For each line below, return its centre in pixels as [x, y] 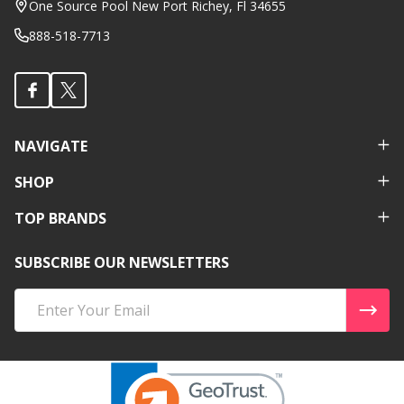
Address [41, 321]
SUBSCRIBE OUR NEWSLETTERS [122, 262]
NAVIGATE [51, 146]
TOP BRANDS [60, 218]
